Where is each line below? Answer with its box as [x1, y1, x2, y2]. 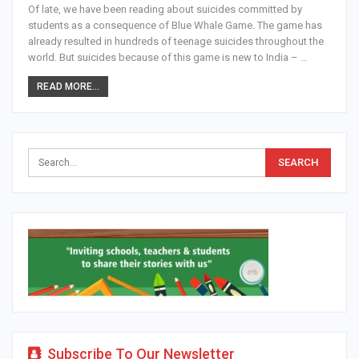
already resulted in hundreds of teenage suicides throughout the [28, 35, 324, 48]
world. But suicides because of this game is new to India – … [28, 51, 308, 64]
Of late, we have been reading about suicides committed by [28, 3, 302, 16]
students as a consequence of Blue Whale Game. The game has [28, 19, 322, 32]
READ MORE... [37, 81, 99, 93]
